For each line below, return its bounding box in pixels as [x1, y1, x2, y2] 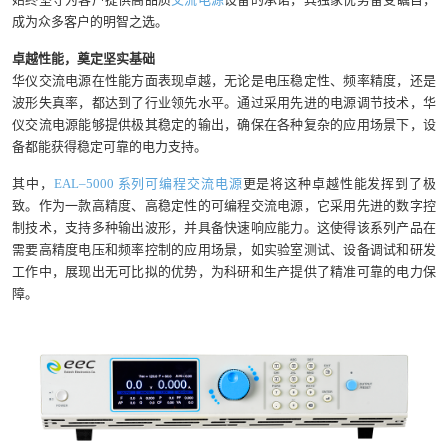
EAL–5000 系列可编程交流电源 [53, 176, 243, 191]
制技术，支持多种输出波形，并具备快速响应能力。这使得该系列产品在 [12, 220, 436, 235]
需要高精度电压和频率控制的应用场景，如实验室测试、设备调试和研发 [12, 242, 436, 257]
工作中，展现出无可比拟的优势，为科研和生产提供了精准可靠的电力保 [12, 264, 436, 279]
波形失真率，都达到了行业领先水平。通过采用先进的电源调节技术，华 [12, 95, 436, 110]
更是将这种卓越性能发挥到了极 [242, 176, 437, 191]
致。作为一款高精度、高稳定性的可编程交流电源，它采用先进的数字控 [12, 198, 436, 213]
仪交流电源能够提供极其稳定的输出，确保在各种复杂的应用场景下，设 [12, 117, 436, 132]
